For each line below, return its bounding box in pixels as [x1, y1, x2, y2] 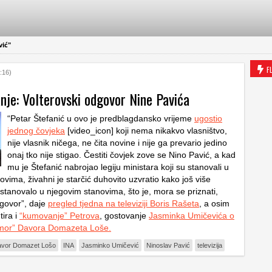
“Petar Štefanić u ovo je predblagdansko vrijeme [7, 114, 194, 123]
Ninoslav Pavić [146, 242, 190, 249]
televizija [197, 242, 222, 249]
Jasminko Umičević [81, 242, 139, 249]
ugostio [194, 114, 222, 123]
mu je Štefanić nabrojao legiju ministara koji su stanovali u [7, 162, 229, 172]
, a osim [199, 199, 229, 208]
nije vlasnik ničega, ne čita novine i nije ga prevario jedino [7, 138, 227, 148]
